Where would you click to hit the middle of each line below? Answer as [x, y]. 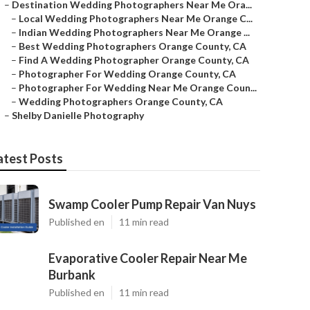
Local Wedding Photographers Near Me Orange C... [136, 18]
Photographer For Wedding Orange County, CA [127, 74]
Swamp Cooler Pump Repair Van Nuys [152, 204]
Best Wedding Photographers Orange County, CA [133, 46]
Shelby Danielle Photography [78, 115]
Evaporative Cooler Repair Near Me [148, 258]
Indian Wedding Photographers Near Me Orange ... [134, 32]
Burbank [72, 275]
